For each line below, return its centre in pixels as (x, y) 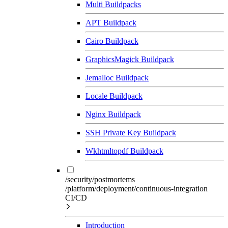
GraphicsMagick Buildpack (130, 59)
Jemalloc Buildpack (117, 77)
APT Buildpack (111, 22)
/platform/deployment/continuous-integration (136, 188)
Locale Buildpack (114, 96)
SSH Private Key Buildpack (131, 132)
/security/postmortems (100, 179)
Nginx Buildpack (113, 114)
